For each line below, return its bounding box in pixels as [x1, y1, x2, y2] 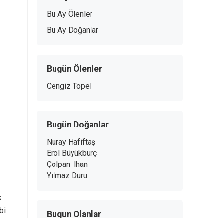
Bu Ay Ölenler [47, 9, 92, 18]
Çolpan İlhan [47, 160, 88, 169]
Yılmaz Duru [47, 171, 87, 180]
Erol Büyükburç [47, 148, 97, 158]
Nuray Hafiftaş [47, 137, 95, 146]
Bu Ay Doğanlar [47, 25, 98, 35]
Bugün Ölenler [47, 64, 102, 73]
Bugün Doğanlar [47, 120, 109, 129]
